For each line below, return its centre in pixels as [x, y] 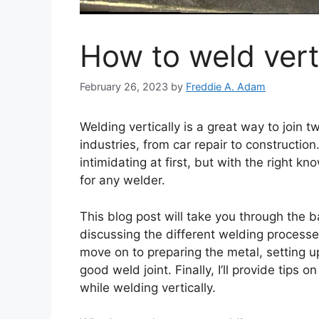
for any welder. [122, 181]
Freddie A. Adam [226, 87]
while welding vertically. [148, 287]
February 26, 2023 [124, 87]
